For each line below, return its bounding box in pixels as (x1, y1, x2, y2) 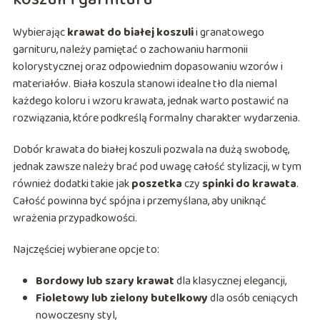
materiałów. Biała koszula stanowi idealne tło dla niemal (12, 75, 277, 94)
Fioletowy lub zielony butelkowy (35, 289, 208, 308)
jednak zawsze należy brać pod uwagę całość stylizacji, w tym (12, 158, 301, 176)
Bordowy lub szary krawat (35, 272, 174, 291)
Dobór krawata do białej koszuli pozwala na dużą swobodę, (12, 141, 289, 159)
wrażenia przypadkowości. (12, 209, 137, 228)
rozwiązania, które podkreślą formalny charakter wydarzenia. (12, 109, 300, 128)
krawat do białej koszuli (66, 24, 194, 42)
